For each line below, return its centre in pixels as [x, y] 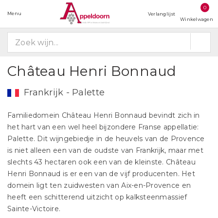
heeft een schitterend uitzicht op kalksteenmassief [97, 197]
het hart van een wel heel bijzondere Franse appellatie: [103, 127]
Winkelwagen [197, 19]
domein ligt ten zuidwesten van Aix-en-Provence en [99, 185]
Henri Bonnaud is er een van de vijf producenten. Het [101, 174]
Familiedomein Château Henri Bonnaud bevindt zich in [104, 115]
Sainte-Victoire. [34, 209]
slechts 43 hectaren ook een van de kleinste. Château [101, 162]
